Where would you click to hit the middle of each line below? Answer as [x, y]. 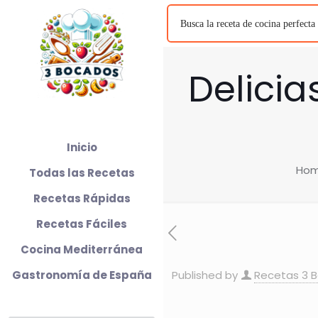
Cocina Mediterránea [82, 250]
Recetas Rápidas [82, 198]
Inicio [82, 147]
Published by [205, 275]
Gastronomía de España [82, 275]
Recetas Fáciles [82, 224]
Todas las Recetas [82, 173]
